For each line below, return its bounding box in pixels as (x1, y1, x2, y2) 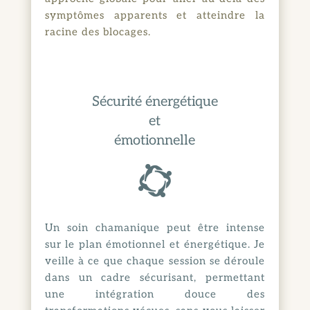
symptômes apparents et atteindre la (44, 8, 266, 21)
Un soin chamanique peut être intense (44, 221, 266, 234)
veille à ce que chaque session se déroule (44, 254, 266, 267)
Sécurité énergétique (91, 93, 218, 110)
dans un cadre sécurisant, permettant (44, 271, 266, 284)
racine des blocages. (44, 25, 151, 38)
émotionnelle (114, 131, 196, 149)
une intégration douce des (44, 287, 266, 300)
